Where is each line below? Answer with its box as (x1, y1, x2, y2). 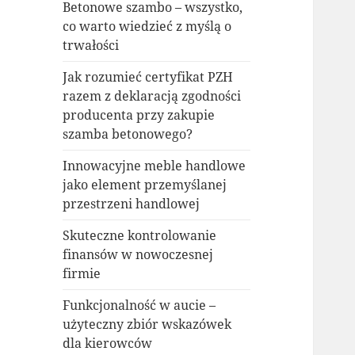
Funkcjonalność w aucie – (63, 296, 216, 315)
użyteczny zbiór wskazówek (63, 315, 232, 334)
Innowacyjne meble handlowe (63, 157, 246, 175)
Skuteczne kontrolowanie (63, 227, 217, 245)
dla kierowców (63, 334, 153, 353)
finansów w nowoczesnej (63, 246, 214, 264)
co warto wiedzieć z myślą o (63, 17, 232, 36)
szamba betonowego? (63, 125, 193, 143)
